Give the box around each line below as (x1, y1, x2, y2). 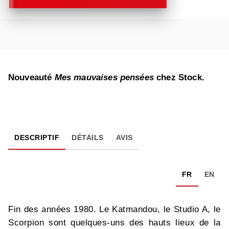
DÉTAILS (72, 133, 104, 142)
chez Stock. (153, 73, 204, 83)
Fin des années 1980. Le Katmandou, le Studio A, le (8, 204, 221, 215)
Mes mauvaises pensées (54, 73, 154, 83)
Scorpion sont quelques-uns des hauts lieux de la (8, 218, 221, 228)
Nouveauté (8, 73, 55, 83)
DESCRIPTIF (14, 133, 59, 142)
